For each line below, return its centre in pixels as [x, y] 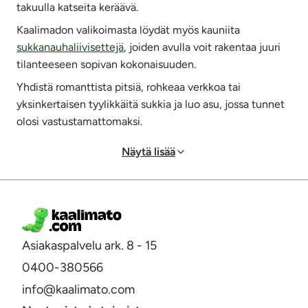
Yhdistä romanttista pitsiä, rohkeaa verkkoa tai [129, 87]
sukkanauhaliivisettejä [70, 47]
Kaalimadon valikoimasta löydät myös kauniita [128, 30]
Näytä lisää [148, 151]
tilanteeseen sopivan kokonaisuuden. [106, 64]
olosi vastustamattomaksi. [79, 121]
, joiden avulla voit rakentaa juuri [202, 47]
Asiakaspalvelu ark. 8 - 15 [89, 245]
